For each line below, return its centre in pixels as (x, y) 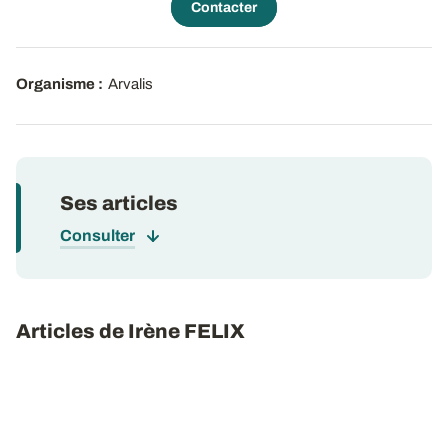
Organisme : (59, 84)
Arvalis (130, 84)
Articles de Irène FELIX (130, 331)
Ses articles (119, 203)
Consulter (97, 235)
